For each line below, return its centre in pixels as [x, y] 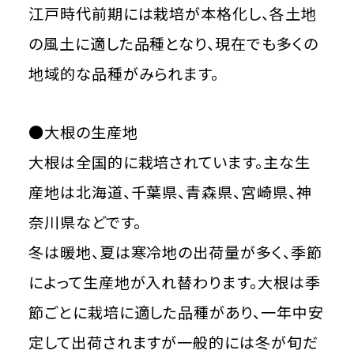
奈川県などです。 [85, 222]
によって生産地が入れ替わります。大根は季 [174, 282]
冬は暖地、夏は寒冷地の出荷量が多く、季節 [175, 252]
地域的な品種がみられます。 [124, 74]
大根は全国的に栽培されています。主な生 [169, 162]
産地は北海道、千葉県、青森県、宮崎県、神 [170, 192]
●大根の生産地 [83, 132]
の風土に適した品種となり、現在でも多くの [173, 44]
